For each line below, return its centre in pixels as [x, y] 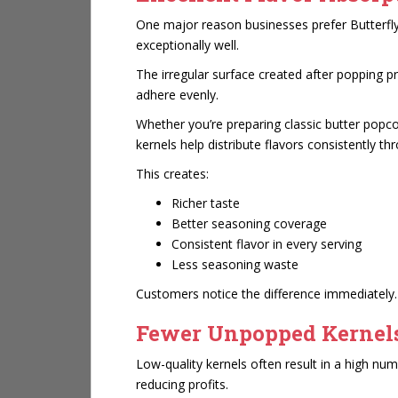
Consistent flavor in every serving [267, 244]
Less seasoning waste [235, 264]
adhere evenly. [177, 95]
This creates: [172, 174]
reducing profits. [182, 384]
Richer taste [206, 203]
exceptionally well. [187, 45]
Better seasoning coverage [249, 223]
